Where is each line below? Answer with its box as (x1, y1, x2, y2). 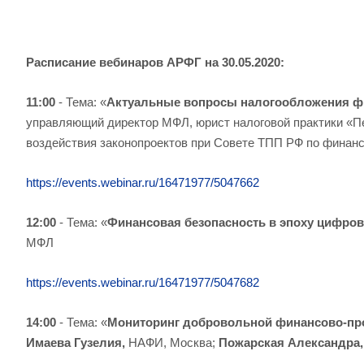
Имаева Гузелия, (26, 336, 128, 349)
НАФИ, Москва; (128, 336, 215, 349)
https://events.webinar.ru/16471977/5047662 (26, 175, 259, 189)
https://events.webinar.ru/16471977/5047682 (26, 275, 259, 289)
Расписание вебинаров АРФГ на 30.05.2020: (26, 55, 284, 69)
